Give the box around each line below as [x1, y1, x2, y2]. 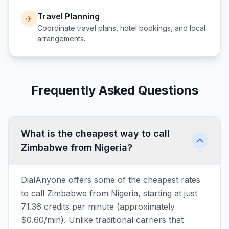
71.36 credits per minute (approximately [21, 201, 175, 212]
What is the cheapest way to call [21, 128, 170, 139]
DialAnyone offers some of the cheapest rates [21, 175, 200, 185]
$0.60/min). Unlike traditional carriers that [21, 215, 184, 225]
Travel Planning [37, 11, 100, 21]
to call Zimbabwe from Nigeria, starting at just [21, 188, 197, 198]
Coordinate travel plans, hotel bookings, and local [37, 24, 205, 32]
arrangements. [37, 34, 85, 43]
